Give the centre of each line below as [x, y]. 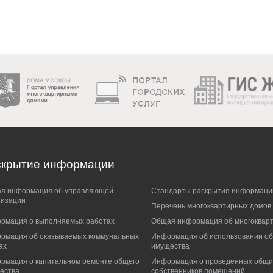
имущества [171, 246]
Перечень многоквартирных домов [211, 206]
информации [77, 164]
